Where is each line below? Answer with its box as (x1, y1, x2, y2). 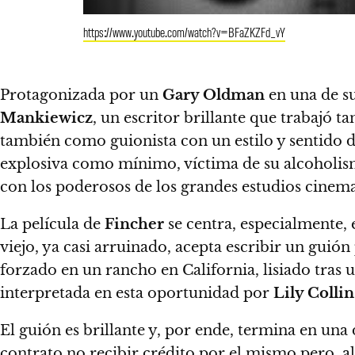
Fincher (105, 216, 164, 233)
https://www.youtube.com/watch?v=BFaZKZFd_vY (83, 23, 285, 40)
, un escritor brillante (93, 109, 246, 127)
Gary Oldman (162, 86, 265, 104)
